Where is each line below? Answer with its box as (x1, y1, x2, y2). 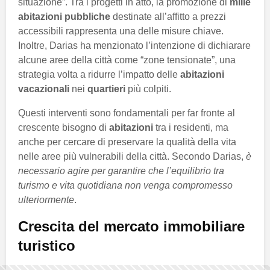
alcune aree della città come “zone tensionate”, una (18, 55, 236, 66)
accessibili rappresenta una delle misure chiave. (18, 26, 224, 37)
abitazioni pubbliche (18, 11, 110, 22)
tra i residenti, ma (153, 122, 228, 133)
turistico (18, 237, 75, 254)
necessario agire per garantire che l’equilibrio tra (18, 166, 224, 177)
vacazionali (18, 84, 69, 95)
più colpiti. (125, 84, 171, 95)
